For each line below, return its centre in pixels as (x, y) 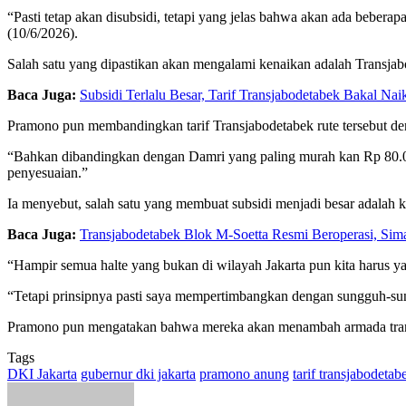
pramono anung (244, 373)
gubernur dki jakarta (138, 373)
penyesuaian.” (48, 172)
